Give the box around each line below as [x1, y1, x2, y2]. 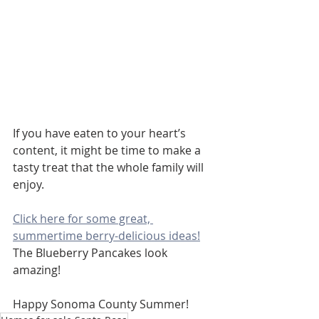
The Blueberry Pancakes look [13, 245, 170, 261]
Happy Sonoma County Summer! [13, 296, 192, 313]
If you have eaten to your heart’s [13, 125, 189, 142]
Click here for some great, [13, 211, 153, 227]
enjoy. [13, 177, 44, 193]
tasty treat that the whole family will [13, 159, 206, 176]
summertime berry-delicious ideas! [13, 228, 200, 244]
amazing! [13, 262, 61, 278]
